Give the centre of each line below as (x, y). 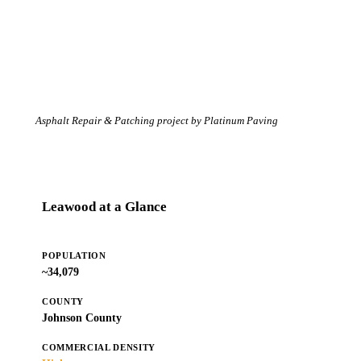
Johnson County (82, 317)
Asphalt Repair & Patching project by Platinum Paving (157, 120)
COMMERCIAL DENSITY (99, 347)
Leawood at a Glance (104, 206)
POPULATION (74, 255)
